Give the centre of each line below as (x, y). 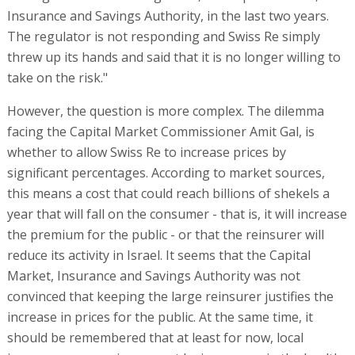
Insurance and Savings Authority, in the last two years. (168, 15)
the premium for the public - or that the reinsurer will (165, 234)
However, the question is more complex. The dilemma (165, 111)
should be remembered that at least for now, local (155, 337)
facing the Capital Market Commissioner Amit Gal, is (160, 131)
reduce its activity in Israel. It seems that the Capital (158, 255)
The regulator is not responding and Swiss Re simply (163, 36)
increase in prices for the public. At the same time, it (160, 317)
